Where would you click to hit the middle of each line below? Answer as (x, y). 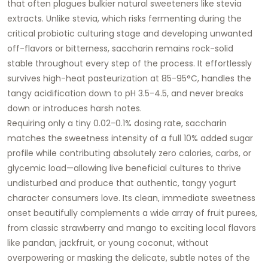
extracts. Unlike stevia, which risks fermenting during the (124, 18)
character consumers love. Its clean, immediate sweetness (131, 198)
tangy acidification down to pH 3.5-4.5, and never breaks (125, 93)
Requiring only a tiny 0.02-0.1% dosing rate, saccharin (117, 123)
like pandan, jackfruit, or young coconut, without (108, 243)
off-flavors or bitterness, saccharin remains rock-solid (120, 48)
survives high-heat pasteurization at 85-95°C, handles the (129, 78)
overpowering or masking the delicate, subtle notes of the (129, 258)
